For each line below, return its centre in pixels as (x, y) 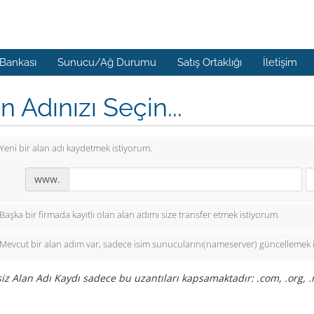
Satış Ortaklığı (210, 62)
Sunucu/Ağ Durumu (107, 62)
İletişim (280, 62)
